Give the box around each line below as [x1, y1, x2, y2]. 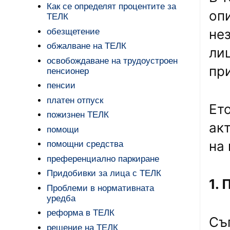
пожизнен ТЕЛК [47, 110, 109, 120]
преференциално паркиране [47, 154, 160, 164]
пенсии [47, 81, 76, 91]
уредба [47, 193, 76, 203]
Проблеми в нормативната [47, 183, 155, 193]
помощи [47, 124, 80, 135]
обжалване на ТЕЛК [47, 41, 127, 51]
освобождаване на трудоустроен [47, 55, 178, 66]
